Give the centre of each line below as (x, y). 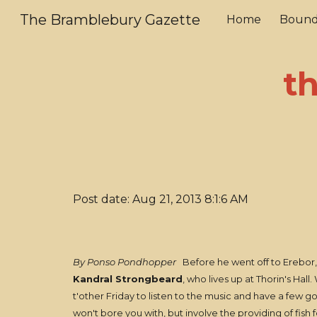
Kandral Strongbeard (127, 279)
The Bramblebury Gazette (110, 20)
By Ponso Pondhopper (124, 262)
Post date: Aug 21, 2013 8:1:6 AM (160, 199)
